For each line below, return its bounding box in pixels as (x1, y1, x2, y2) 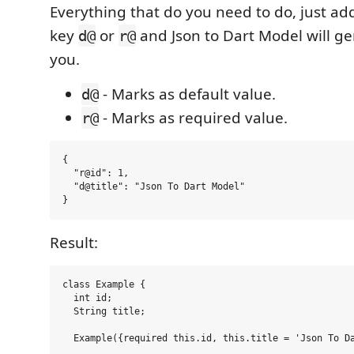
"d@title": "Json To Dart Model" (62, 181, 245, 193)
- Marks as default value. (99, 84, 276, 105)
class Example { (62, 279, 145, 291)
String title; (62, 306, 145, 318)
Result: (50, 232, 98, 254)
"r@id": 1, (62, 168, 129, 179)
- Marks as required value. (99, 107, 288, 129)
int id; (62, 292, 112, 304)
